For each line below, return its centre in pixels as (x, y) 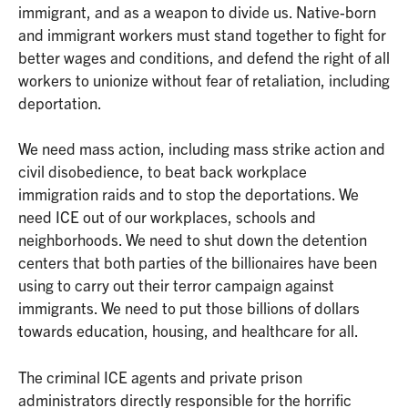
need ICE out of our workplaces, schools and (167, 217)
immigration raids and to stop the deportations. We (189, 194)
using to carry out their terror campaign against (176, 285)
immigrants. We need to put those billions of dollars (189, 308)
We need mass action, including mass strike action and (202, 148)
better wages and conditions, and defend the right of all (204, 56)
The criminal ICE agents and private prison (160, 376)
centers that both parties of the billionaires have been (198, 262)
